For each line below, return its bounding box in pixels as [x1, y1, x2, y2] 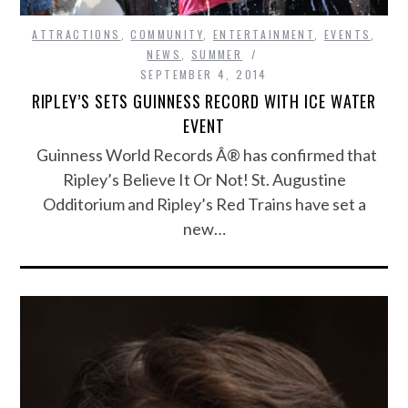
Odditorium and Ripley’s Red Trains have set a [42, 194, 366, 215]
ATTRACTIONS [32, 26, 121, 43]
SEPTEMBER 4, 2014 [140, 66, 268, 83]
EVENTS [323, 26, 372, 43]
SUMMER [190, 46, 243, 63]
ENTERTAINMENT [212, 26, 315, 43]
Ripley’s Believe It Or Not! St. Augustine [62, 169, 346, 190]
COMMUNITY [130, 26, 204, 43]
